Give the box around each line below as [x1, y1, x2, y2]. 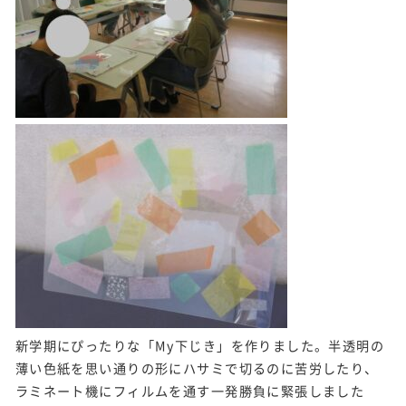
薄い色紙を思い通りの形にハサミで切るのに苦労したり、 [14, 359, 379, 378]
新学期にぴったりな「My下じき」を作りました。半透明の [14, 336, 385, 355]
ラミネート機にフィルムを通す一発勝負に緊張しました [14, 382, 365, 401]
